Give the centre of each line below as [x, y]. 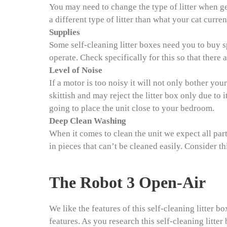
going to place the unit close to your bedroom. [132, 108]
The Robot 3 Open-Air [127, 182]
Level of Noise [76, 70]
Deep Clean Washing [88, 121]
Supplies [65, 32]
